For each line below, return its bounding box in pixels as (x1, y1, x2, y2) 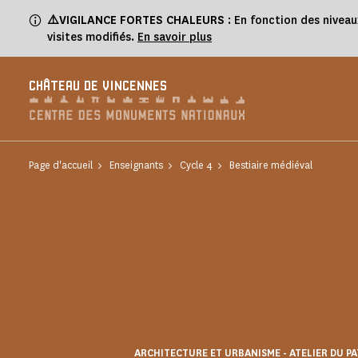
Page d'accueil (29, 158, 93, 172)
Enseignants (109, 158, 163, 172)
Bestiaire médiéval (229, 158, 312, 172)
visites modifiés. (47, 30, 137, 45)
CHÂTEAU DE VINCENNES (29, 80, 167, 93)
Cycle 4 (180, 158, 213, 172)
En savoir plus (137, 30, 212, 45)
